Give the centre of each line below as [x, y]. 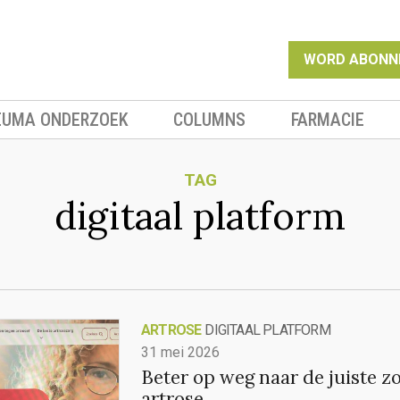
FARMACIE [327, 120]
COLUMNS [210, 120]
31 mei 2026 [180, 352]
